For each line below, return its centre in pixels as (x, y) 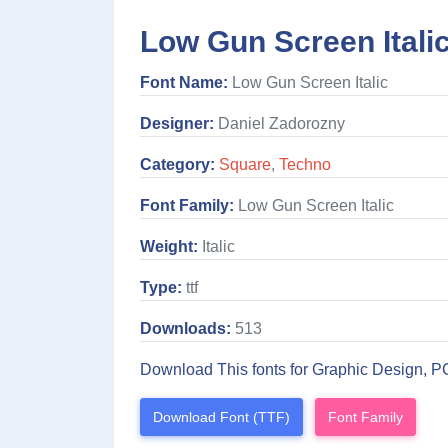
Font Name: (184, 82)
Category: (177, 164)
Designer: (177, 123)
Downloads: (185, 328)
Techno (305, 164)
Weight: (169, 246)
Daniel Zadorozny (279, 123)
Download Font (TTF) (221, 416)
